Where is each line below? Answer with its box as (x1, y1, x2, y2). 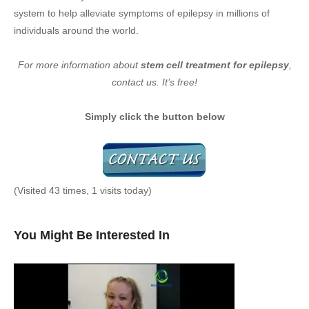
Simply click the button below (84, 111, 225, 123)
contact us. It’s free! (112, 77, 197, 88)
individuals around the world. (14, 25, 139, 37)
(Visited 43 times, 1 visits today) (14, 185, 152, 197)
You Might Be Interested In (14, 228, 170, 243)
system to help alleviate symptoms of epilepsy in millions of (14, 8, 270, 19)
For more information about (17, 59, 138, 71)
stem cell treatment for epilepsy (137, 59, 289, 71)
